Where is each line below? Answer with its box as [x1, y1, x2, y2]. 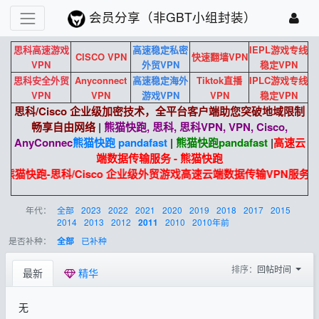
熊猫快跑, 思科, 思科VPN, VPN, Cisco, [104, 118, 288, 135]
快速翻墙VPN [191, 49, 248, 63]
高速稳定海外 [132, 73, 188, 87]
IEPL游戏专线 [249, 42, 308, 56]
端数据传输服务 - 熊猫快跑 [96, 150, 223, 166]
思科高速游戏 [13, 42, 69, 56]
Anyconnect [75, 73, 127, 87]
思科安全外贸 [13, 73, 69, 87]
